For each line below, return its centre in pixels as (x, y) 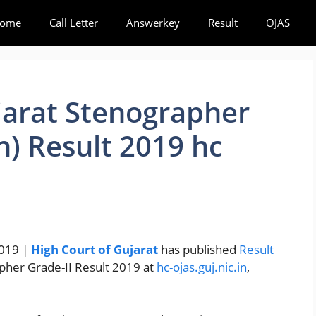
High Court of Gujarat (95, 250)
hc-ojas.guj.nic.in (202, 267)
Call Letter (74, 23)
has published (199, 250)
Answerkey (153, 23)
